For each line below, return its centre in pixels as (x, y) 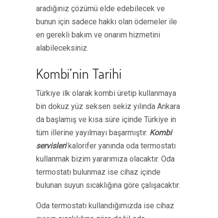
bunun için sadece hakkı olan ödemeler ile (107, 22)
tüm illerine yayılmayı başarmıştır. (93, 133)
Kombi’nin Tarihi (79, 73)
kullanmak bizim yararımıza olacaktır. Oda (105, 159)
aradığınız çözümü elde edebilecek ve (100, 9)
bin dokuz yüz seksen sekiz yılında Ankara (108, 106)
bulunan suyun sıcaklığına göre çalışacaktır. (108, 185)
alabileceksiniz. (62, 48)
